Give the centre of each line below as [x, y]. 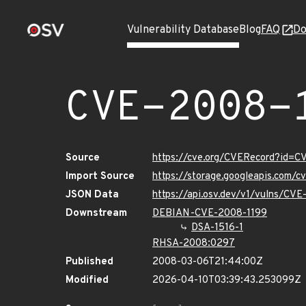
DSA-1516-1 [217, 228]
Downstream [96, 213]
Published [89, 262]
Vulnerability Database [183, 30]
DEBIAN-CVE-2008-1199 [210, 213]
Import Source [100, 177]
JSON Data [92, 195]
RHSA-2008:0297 [194, 244]
